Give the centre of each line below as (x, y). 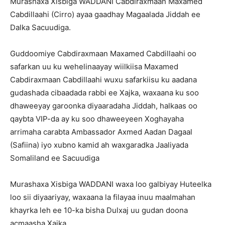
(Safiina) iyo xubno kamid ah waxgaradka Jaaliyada (99, 145)
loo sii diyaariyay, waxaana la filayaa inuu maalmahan (103, 197)
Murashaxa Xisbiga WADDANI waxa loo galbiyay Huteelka (111, 184)
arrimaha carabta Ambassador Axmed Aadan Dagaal (101, 132)
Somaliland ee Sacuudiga (55, 158)
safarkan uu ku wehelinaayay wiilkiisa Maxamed (94, 67)
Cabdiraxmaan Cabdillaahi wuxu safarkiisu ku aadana (103, 80)
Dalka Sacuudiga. (40, 27)
